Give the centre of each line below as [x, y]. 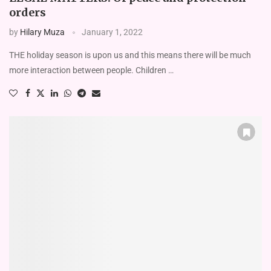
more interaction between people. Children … [91, 70]
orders [28, 13]
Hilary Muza [42, 32]
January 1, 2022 [112, 32]
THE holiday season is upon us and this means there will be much [130, 55]
